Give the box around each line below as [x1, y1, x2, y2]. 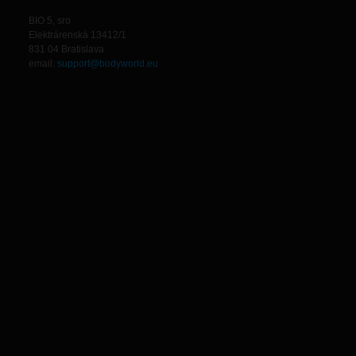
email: [29, 58, 57, 69]
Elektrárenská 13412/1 [29, 29, 126, 41]
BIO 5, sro [29, 15, 71, 26]
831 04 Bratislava [29, 44, 104, 55]
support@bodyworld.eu [57, 58, 158, 69]
